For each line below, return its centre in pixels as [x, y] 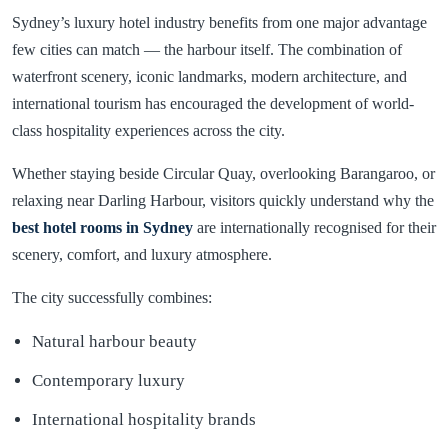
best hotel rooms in [77, 227]
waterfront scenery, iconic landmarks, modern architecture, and [209, 76]
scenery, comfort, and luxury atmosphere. [142, 254]
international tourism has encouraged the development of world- [213, 103]
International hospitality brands [144, 419]
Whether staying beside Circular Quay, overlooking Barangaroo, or [223, 173]
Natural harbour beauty [114, 341]
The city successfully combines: [112, 297]
